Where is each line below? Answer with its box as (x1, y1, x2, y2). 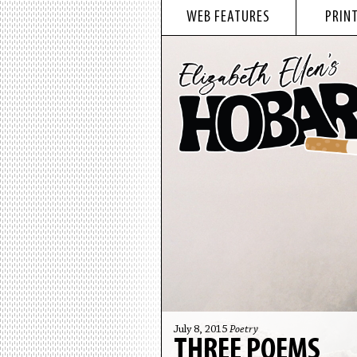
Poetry (229, 324, 258, 335)
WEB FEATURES (186, 10, 270, 25)
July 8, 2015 (173, 324, 229, 335)
